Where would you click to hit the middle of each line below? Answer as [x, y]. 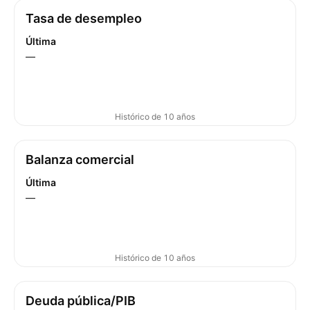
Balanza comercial [80, 159]
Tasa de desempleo [84, 18]
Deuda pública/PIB [81, 301]
